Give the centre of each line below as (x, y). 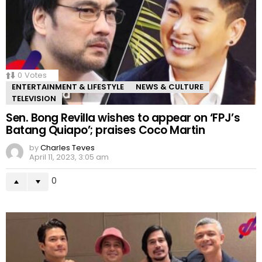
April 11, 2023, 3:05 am (69, 157)
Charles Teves (68, 148)
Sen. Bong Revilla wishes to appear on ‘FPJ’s (123, 118)
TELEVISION (34, 99)
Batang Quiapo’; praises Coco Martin (106, 130)
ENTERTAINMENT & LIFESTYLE (68, 87)
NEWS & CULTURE (170, 87)
